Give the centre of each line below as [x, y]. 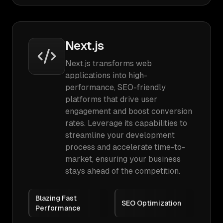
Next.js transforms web [109, 63]
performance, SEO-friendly [115, 87]
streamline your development [120, 135]
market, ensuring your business [123, 159]
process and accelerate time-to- [125, 147]
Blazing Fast [56, 198]
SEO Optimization [151, 203]
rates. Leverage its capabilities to [126, 123]
